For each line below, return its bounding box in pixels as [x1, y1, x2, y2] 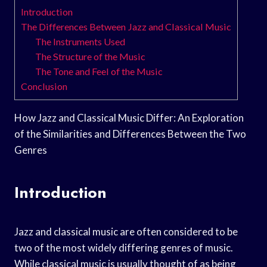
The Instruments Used [35, 35, 126, 47]
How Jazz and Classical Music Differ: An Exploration [14, 111, 244, 124]
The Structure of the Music [35, 50, 146, 62]
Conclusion [21, 80, 67, 92]
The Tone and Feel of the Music [35, 65, 163, 77]
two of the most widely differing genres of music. [14, 241, 233, 254]
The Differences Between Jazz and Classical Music [21, 20, 231, 32]
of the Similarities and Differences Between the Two [14, 127, 246, 140]
